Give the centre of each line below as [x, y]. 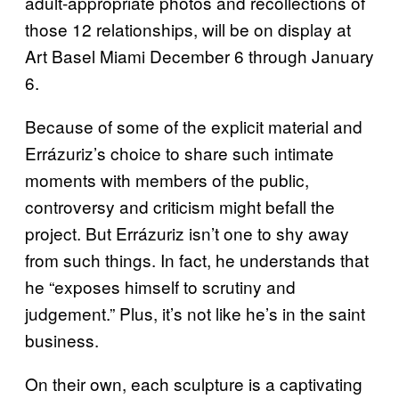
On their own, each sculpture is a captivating [194, 383]
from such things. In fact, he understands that [197, 260]
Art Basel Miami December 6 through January [199, 56]
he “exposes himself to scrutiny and [160, 286]
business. [62, 340]
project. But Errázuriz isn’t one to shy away [187, 233]
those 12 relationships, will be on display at [188, 29]
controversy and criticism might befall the [180, 206]
